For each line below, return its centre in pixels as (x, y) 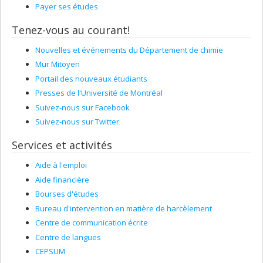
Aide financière (62, 179)
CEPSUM (50, 251)
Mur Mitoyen (58, 64)
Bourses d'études (67, 194)
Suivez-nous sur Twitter (77, 122)
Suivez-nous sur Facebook (82, 107)
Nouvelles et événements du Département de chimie (129, 50)
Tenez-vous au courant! (71, 30)
